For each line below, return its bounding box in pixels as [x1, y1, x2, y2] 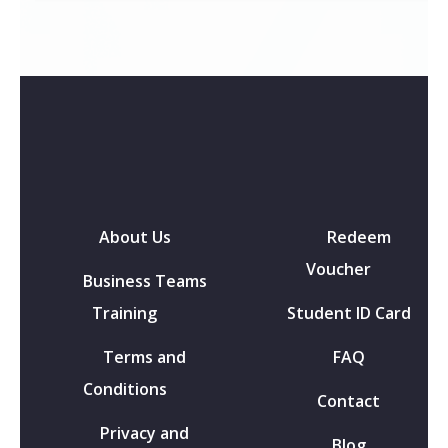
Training [92, 302, 157, 325]
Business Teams [82, 270, 207, 293]
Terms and [103, 346, 186, 369]
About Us [98, 226, 171, 249]
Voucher [306, 258, 371, 281]
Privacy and [100, 422, 189, 445]
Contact [317, 390, 380, 413]
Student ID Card [286, 302, 411, 325]
